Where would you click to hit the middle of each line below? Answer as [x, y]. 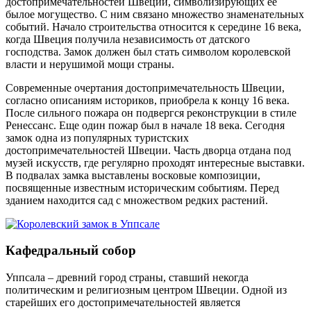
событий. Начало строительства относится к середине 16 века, [153, 26]
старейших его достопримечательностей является [123, 303]
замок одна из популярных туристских [97, 137]
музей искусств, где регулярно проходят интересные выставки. [155, 162]
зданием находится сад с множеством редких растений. [137, 200]
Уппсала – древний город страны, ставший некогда [127, 278]
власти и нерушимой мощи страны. [90, 64]
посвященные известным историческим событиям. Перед [142, 187]
